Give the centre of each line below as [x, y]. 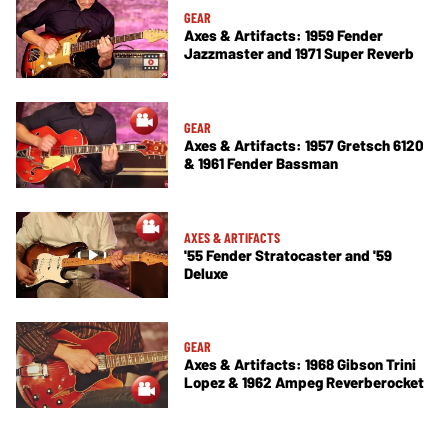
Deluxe [206, 272]
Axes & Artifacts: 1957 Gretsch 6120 [304, 144]
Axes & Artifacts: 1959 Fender [283, 35]
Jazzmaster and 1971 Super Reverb [299, 53]
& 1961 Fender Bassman [261, 162]
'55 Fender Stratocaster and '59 [288, 254]
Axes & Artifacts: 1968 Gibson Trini [300, 364]
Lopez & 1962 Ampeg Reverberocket [304, 382]
